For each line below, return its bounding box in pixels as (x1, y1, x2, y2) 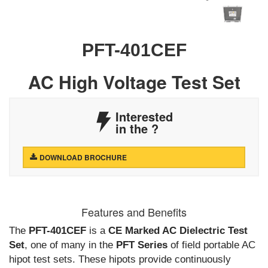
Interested (115, 108, 173, 125)
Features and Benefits (81, 204, 187, 220)
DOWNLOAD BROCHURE (39, 152, 127, 163)
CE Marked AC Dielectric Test (108, 225, 248, 236)
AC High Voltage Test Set (28, 69, 240, 95)
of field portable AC (167, 239, 255, 251)
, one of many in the (25, 239, 116, 251)
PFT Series (116, 239, 167, 251)
